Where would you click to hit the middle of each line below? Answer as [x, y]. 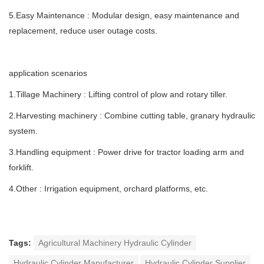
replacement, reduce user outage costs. [83, 31]
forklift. [21, 168]
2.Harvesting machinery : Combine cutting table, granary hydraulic [132, 116]
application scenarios [48, 73]
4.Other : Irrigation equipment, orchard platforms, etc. [108, 189]
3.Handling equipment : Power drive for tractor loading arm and [126, 152]
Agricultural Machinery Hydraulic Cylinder [115, 243]
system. [23, 131]
